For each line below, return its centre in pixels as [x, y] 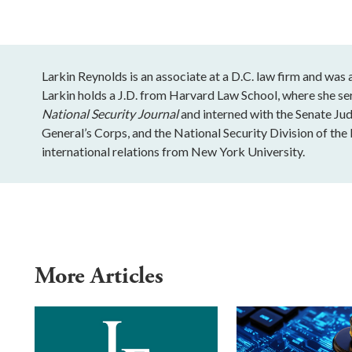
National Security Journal [110, 114]
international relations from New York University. [174, 151]
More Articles [102, 276]
